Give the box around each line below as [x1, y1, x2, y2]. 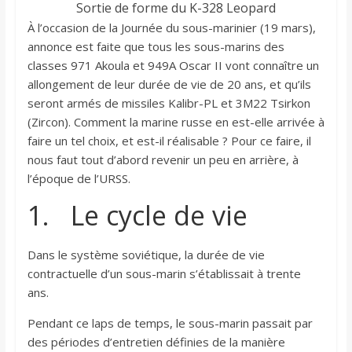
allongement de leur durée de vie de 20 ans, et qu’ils [27, 76, 311, 93]
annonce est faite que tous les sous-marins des [27, 38, 284, 55]
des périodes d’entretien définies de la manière [27, 334, 285, 350]
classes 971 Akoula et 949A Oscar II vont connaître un [27, 57, 319, 74]
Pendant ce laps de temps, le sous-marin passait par [27, 315, 313, 332]
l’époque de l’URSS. [27, 170, 130, 187]
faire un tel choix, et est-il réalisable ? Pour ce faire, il [27, 133, 311, 149]
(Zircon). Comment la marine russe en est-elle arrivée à [27, 114, 324, 130]
